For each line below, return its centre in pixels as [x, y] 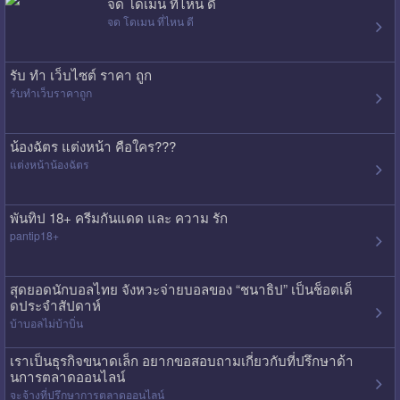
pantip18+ [34, 235]
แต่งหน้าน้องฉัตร [49, 163]
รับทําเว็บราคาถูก [50, 92]
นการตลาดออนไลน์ [67, 376]
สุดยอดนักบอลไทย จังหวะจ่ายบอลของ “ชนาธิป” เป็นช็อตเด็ [181, 288]
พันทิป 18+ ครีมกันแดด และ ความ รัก [118, 217]
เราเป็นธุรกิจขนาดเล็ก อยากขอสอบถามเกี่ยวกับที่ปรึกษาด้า [181, 360]
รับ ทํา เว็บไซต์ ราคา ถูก [80, 74]
